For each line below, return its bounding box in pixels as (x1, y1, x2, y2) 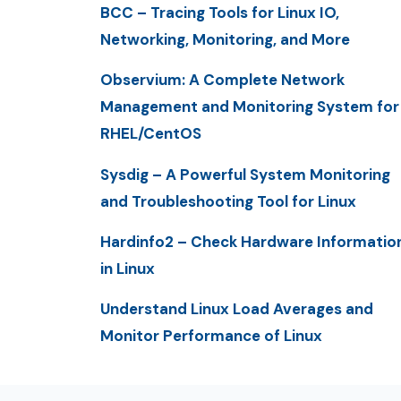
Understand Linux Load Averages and (100, 299, 373, 320)
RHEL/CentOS (100, 124, 201, 144)
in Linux (100, 259, 155, 279)
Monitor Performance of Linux (100, 326, 322, 346)
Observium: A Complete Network (100, 70, 345, 90)
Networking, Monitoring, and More (100, 30, 350, 50)
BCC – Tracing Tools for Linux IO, (100, 3, 339, 23)
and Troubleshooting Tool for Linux (100, 191, 356, 211)
